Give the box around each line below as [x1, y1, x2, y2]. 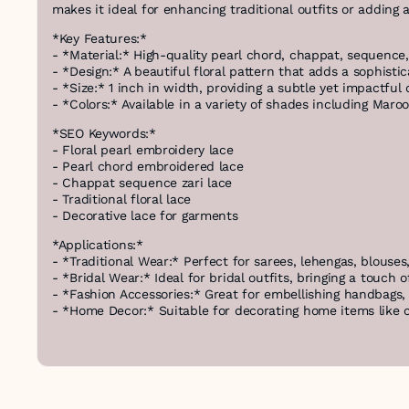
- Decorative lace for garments [52, 208, 238, 224]
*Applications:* [52, 237, 143, 253]
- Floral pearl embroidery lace [52, 142, 234, 158]
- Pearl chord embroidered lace [52, 159, 244, 174]
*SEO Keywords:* [52, 126, 156, 142]
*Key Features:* [52, 31, 147, 47]
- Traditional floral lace [52, 192, 191, 207]
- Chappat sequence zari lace [52, 175, 233, 191]
